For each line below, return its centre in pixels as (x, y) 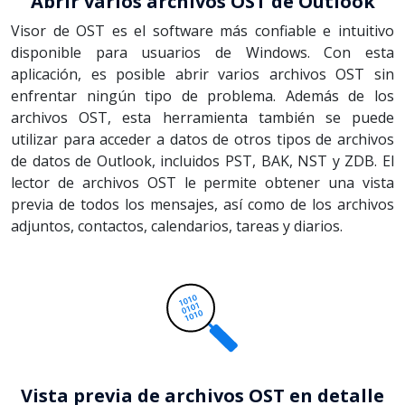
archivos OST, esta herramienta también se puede (202, 117)
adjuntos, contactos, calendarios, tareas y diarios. (177, 226)
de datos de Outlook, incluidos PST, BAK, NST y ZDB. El (202, 160)
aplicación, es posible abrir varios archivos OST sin (202, 74)
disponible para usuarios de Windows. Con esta (202, 52)
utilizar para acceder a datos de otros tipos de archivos (202, 139)
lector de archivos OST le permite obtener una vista (202, 182)
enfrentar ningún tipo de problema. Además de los (202, 95)
